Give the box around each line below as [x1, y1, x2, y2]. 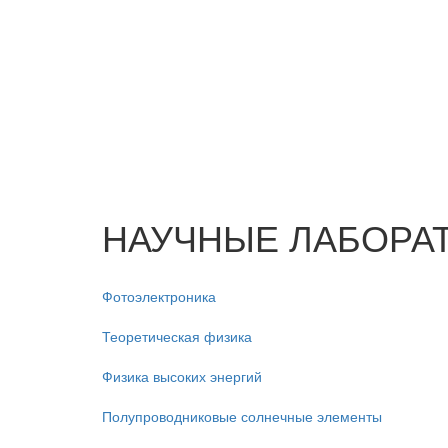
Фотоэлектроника [102, 286, 216, 306]
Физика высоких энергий [102, 366, 262, 386]
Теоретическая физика [102, 326, 252, 346]
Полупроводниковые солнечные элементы [102, 406, 382, 426]
